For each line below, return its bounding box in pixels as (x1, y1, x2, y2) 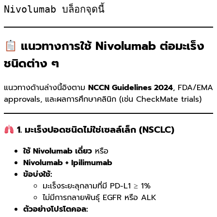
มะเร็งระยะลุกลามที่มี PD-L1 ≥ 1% (43, 180, 151, 192)
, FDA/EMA (173, 82, 213, 94)
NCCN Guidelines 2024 (88, 82, 173, 94)
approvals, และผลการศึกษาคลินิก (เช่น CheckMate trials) (4, 93, 201, 106)
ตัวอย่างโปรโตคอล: (23, 203, 88, 216)
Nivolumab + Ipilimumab (23, 157, 112, 169)
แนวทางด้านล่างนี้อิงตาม (4, 82, 88, 94)
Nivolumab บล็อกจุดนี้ (4, 3, 105, 15)
